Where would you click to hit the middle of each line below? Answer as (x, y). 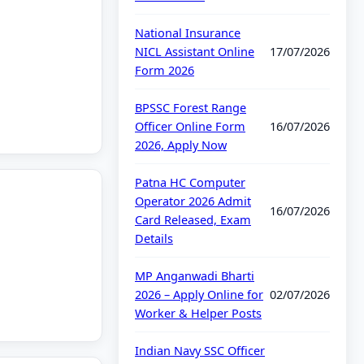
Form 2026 (165, 70)
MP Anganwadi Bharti (195, 276)
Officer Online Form (190, 126)
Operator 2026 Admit (193, 201)
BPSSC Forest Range (191, 108)
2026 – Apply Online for (199, 295)
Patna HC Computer (190, 182)
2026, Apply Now (181, 145)
